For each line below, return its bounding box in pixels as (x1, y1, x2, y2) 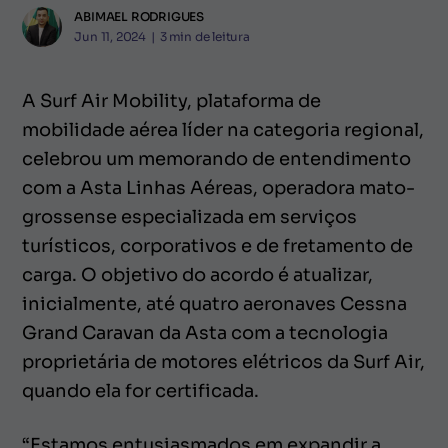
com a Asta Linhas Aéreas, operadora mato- (22, 176, 415, 199)
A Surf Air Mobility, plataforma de (22, 89, 321, 112)
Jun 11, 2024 (74, 29, 147, 45)
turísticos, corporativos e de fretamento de (22, 234, 413, 257)
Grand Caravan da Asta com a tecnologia (22, 321, 388, 344)
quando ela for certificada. (22, 379, 259, 402)
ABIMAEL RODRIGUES (74, 9, 205, 25)
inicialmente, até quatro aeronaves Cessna (22, 292, 407, 315)
